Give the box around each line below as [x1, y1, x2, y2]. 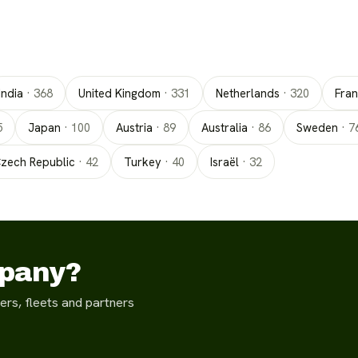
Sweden [296, 120, 338, 135]
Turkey [124, 154, 161, 169]
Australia [201, 120, 248, 135]
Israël [210, 154, 239, 169]
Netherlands [216, 86, 280, 101]
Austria [116, 120, 153, 135]
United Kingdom [78, 86, 161, 101]
